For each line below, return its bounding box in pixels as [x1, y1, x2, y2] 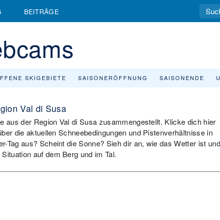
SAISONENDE [160, 74, 204, 82]
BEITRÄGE [24, 6, 59, 16]
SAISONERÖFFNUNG [78, 74, 148, 82]
